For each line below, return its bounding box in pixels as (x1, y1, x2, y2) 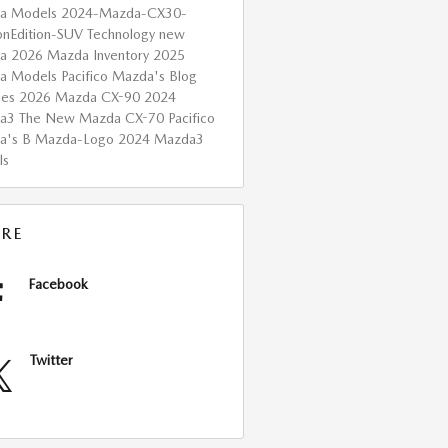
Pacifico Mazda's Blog (60, 67, 197, 84)
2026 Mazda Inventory (10, 46, 153, 63)
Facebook (27, 275, 88, 292)
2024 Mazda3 (117, 130, 204, 147)
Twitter (29, 351, 73, 368)
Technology (86, 25, 159, 42)
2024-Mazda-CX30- (60, 4, 187, 21)
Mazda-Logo (34, 130, 118, 147)
